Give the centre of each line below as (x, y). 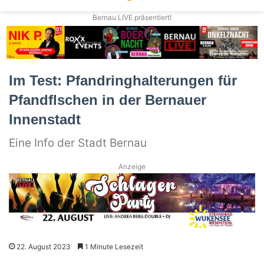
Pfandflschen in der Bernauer (108, 100)
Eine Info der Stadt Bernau (78, 143)
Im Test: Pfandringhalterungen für (123, 80)
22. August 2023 (44, 247)
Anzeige (132, 166)
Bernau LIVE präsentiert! (132, 18)
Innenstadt (45, 119)
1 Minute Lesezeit (113, 247)
